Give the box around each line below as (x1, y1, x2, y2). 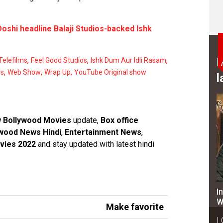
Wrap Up (44, 68, 71, 76)
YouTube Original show (74, 68, 146, 76)
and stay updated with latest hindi (38, 139, 154, 149)
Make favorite (106, 201, 164, 212)
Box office (101, 115, 138, 125)
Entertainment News (65, 127, 141, 137)
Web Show (7, 68, 41, 76)
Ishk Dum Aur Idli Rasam (91, 56, 166, 64)
